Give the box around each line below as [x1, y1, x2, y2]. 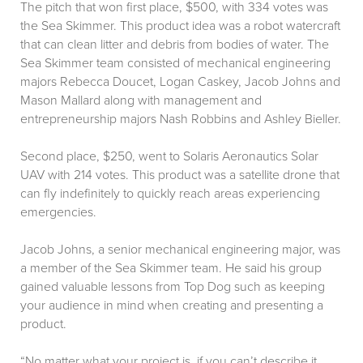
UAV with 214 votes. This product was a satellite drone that [20, 167, 340, 184]
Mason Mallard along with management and [20, 92, 262, 109]
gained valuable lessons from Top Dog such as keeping [20, 279, 325, 296]
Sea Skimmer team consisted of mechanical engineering [20, 55, 331, 72]
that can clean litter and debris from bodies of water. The [20, 36, 329, 53]
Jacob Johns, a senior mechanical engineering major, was [20, 241, 340, 258]
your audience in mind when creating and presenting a [20, 297, 323, 314]
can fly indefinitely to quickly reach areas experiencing [20, 186, 320, 203]
